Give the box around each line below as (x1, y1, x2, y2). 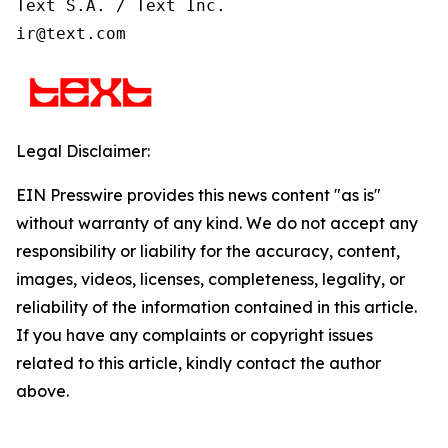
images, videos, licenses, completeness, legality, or (16, 269, 405, 289)
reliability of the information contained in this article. (16, 297, 417, 317)
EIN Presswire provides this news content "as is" (16, 185, 381, 205)
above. (16, 381, 69, 401)
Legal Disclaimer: (16, 141, 150, 161)
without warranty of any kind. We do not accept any (16, 213, 418, 233)
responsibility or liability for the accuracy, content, (16, 241, 400, 261)
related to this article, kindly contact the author (16, 353, 381, 373)
